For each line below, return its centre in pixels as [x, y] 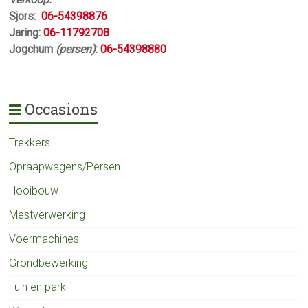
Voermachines [44, 239]
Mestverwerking [47, 215]
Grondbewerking [49, 263]
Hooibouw [34, 191]
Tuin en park [38, 287]
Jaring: [26, 33]
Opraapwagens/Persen [65, 167]
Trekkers [30, 143]
